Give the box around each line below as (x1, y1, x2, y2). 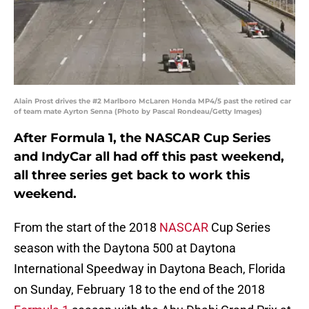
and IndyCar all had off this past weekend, (14, 149, 284, 165)
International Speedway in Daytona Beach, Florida (14, 261, 286, 277)
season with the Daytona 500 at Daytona (14, 241, 236, 256)
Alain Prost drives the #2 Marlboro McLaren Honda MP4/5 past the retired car (14, 97, 291, 106)
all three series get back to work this (14, 168, 250, 183)
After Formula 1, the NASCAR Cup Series (14, 130, 271, 146)
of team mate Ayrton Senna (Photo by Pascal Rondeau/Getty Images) (14, 107, 262, 117)
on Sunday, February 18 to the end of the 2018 (14, 282, 265, 297)
